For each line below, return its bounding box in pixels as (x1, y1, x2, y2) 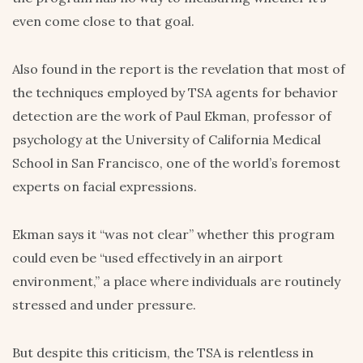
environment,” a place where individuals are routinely (12, 272, 340, 289)
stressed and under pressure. (12, 296, 196, 313)
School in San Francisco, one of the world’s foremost (12, 154, 340, 171)
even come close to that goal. (12, 12, 194, 29)
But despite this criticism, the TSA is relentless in (12, 344, 314, 361)
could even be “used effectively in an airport (12, 249, 283, 266)
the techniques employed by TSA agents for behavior (12, 83, 338, 100)
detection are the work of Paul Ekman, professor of (12, 107, 331, 124)
